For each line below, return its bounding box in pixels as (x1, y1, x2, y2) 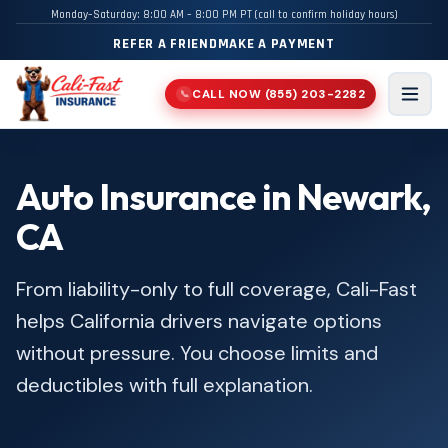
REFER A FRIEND (113, 35, 218, 53)
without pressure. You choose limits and (16, 340, 378, 366)
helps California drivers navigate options (16, 308, 382, 334)
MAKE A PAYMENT (217, 35, 335, 53)
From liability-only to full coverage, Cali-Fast (16, 276, 417, 302)
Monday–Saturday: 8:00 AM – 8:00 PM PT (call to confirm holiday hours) (50, 8, 398, 22)
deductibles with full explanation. (16, 372, 313, 398)
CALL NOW (192, 86, 265, 102)
